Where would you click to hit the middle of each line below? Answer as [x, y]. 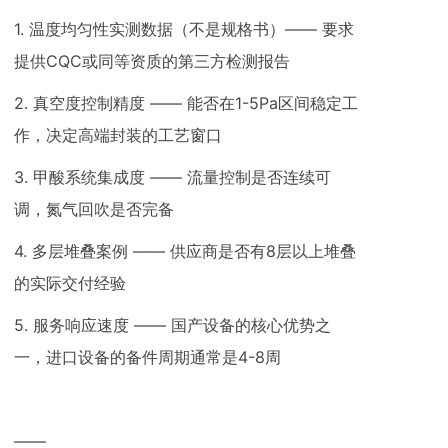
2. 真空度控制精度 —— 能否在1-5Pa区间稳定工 [186, 103]
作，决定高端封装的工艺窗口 [118, 135]
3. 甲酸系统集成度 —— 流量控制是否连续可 [172, 177]
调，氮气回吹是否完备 [94, 209]
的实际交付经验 [70, 283]
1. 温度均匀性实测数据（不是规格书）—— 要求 [184, 29]
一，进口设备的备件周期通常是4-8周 [147, 357]
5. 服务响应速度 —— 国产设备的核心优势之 [172, 325]
